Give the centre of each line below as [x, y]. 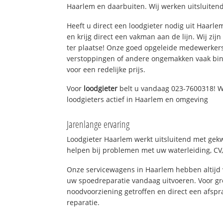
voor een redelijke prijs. [106, 69]
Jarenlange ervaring [98, 124]
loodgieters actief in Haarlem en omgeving [138, 100]
